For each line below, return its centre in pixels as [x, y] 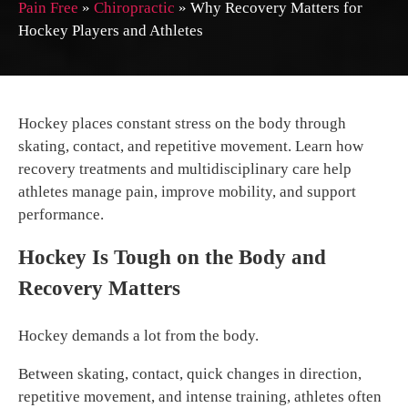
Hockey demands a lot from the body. [138, 336]
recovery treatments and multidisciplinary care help [185, 169]
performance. [61, 215]
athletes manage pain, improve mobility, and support [187, 192]
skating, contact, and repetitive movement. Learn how [191, 147]
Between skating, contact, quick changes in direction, [190, 374]
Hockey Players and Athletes [111, 31]
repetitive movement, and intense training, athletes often [200, 397]
